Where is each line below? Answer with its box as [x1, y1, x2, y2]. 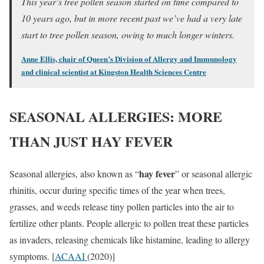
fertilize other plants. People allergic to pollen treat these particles [9, 217, 249, 230]
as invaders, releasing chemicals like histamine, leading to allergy [9, 233, 250, 246]
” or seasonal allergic [175, 167, 252, 180]
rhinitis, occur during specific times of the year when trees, [9, 184, 225, 197]
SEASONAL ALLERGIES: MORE [9, 106, 222, 127]
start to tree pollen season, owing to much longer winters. [21, 28, 235, 41]
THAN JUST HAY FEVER [9, 131, 177, 152]
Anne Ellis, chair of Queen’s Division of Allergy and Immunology [21, 53, 237, 65]
